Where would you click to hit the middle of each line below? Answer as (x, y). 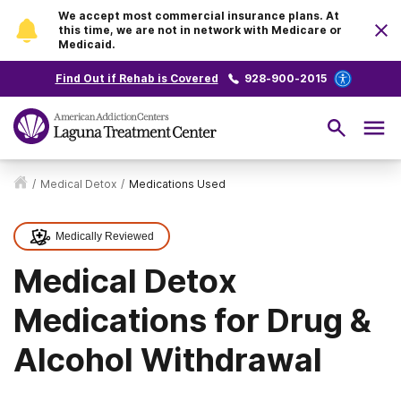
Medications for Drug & (192, 320)
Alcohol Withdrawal (168, 360)
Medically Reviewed (105, 236)
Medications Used (177, 184)
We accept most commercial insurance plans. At (199, 16)
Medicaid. (87, 44)
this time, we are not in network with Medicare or (200, 30)
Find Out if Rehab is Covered (137, 78)
